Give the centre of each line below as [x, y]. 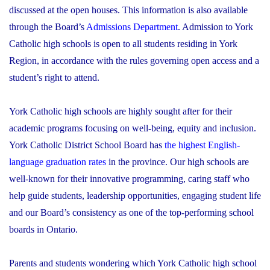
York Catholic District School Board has [86, 145]
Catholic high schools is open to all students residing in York [123, 44]
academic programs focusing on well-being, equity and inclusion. [133, 128]
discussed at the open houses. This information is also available [128, 10]
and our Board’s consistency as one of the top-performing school [131, 213]
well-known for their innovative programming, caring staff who [129, 179]
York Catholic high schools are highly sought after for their [121, 111]
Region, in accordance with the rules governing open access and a [134, 61]
